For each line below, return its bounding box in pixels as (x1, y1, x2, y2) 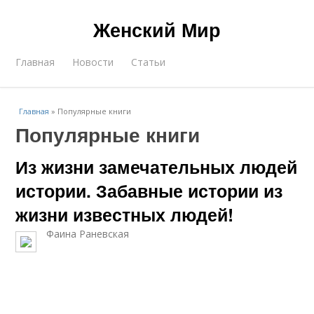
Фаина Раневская (46, 227, 144, 240)
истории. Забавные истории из (15, 178, 283, 203)
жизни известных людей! (15, 202, 234, 227)
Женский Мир (93, 16, 221, 43)
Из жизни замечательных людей (15, 154, 298, 179)
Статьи (131, 55, 166, 69)
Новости (72, 55, 114, 69)
